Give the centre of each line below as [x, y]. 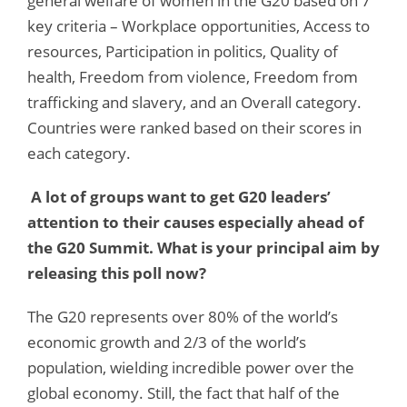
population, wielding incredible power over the [191, 367]
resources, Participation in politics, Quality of [183, 51]
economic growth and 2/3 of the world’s [167, 342]
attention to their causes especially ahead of [196, 222]
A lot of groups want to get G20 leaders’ [179, 196]
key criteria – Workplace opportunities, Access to [199, 25]
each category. [79, 153]
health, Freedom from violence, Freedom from [193, 76]
